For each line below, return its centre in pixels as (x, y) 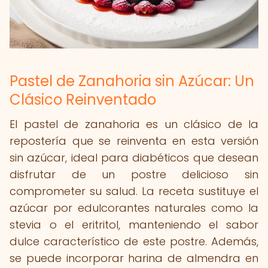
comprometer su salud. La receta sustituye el (134, 191)
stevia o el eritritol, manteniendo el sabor (134, 225)
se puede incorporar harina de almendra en (134, 258)
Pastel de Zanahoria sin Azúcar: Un (132, 81)
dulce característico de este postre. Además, (134, 241)
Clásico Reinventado (83, 100)
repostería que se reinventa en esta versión (134, 141)
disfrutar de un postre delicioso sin (134, 174)
